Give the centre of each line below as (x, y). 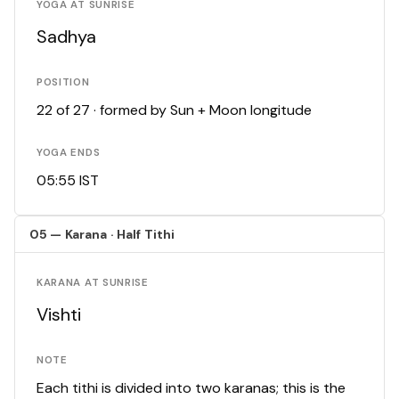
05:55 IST (68, 181)
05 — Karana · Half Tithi (102, 235)
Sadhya (66, 37)
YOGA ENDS (69, 153)
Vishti (59, 315)
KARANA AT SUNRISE (93, 283)
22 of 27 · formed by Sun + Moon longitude (174, 110)
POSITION (63, 83)
